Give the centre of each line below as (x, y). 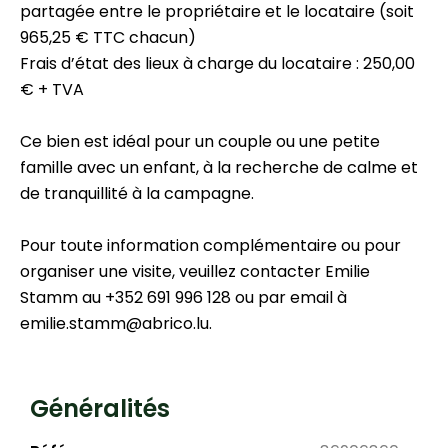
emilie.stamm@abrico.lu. (116, 324)
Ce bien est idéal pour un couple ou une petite (200, 142)
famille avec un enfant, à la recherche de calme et (219, 168)
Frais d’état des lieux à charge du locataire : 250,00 (217, 64)
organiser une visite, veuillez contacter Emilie (195, 272)
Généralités (100, 409)
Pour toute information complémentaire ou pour (210, 246)
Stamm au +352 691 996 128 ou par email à (183, 298)
